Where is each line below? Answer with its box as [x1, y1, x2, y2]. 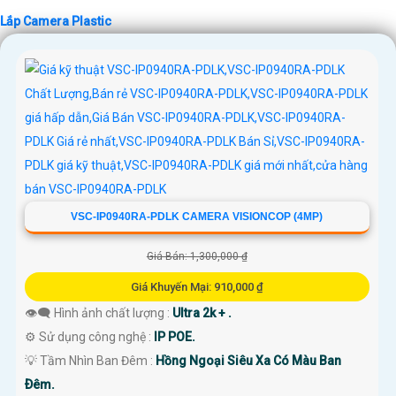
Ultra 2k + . [172, 305, 232, 320]
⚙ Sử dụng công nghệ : [25, 329, 154, 344]
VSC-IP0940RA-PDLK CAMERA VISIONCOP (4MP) [71, 209, 324, 223]
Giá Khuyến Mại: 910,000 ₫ [130, 279, 263, 293]
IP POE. [154, 329, 195, 344]
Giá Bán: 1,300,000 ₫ [146, 249, 247, 263]
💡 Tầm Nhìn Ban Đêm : [25, 353, 156, 368]
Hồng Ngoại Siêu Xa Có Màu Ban [156, 353, 341, 368]
